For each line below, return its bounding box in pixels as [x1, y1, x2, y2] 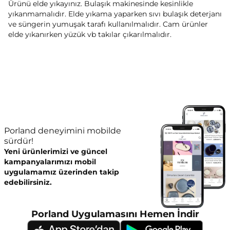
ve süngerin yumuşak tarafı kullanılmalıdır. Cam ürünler [8, 19, 208, 29]
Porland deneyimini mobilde [4, 125, 121, 136]
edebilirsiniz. [4, 177, 52, 187]
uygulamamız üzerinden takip [4, 167, 119, 177]
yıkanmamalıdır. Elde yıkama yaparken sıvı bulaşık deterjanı [8, 9, 222, 18]
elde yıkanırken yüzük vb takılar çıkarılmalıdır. [8, 29, 171, 39]
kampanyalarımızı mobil [4, 157, 96, 166]
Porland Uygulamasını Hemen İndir [31, 208, 199, 220]
